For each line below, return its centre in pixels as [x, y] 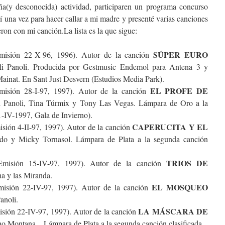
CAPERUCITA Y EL [170, 127]
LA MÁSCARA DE [173, 211]
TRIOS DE [187, 163]
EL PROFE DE [179, 91]
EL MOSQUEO [180, 187]
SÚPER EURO [181, 54]
